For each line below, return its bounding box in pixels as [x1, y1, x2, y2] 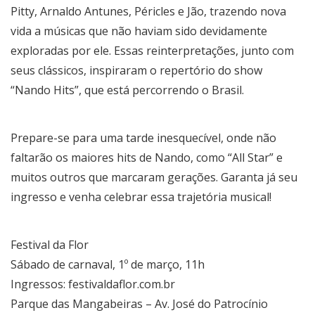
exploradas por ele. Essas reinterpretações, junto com [11, 42, 294, 58]
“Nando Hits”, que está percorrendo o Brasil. [11, 82, 244, 98]
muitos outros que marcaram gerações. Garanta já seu [11, 169, 297, 185]
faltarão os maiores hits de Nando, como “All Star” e [11, 149, 283, 165]
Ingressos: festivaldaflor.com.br [11, 276, 175, 292]
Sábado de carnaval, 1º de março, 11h [11, 256, 205, 272]
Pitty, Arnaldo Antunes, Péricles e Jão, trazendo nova [11, 3, 286, 19]
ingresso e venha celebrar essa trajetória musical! [11, 188, 271, 205]
